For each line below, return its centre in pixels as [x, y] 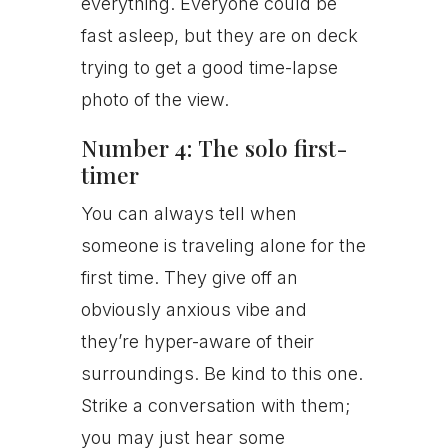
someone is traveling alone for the [223, 245]
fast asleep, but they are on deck [219, 35]
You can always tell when [188, 213]
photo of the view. [154, 99]
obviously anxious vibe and [193, 309]
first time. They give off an [189, 277]
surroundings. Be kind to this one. [221, 373]
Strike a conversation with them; [215, 405]
